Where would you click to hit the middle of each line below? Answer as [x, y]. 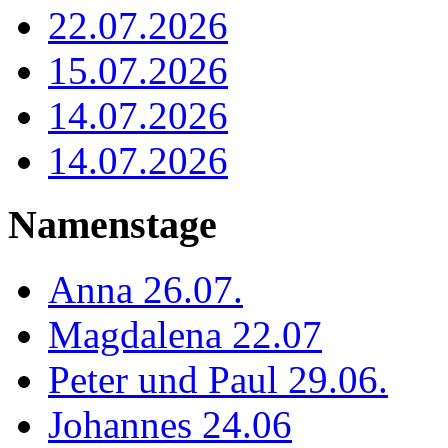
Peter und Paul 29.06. [218, 380]
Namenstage [112, 225]
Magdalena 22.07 [185, 335]
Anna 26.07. [145, 290]
